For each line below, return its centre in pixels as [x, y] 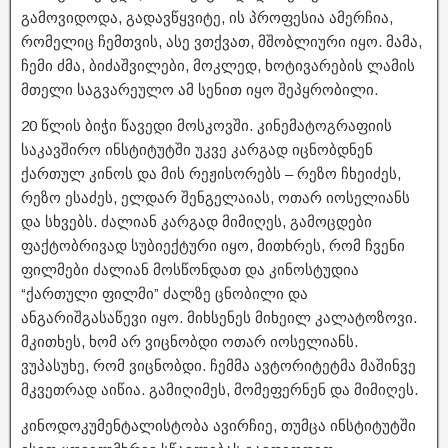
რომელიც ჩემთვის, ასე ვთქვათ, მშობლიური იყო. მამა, [221, 41]
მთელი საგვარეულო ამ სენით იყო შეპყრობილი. [199, 89]
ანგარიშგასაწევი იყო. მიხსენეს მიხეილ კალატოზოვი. [219, 317]
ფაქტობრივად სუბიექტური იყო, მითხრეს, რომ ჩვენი [213, 245]
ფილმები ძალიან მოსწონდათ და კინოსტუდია [190, 269]
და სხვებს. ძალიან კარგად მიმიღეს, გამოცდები [196, 221]
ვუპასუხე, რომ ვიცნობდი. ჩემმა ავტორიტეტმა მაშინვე [218, 365]
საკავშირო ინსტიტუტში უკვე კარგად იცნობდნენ [197, 149]
